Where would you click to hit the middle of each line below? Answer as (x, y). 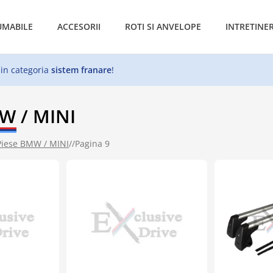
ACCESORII (79, 26)
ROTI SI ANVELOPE (163, 26)
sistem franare (81, 69)
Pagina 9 (93, 143)
